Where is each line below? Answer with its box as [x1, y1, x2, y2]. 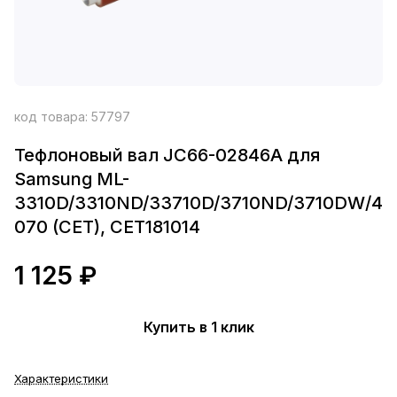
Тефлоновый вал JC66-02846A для [14, 144, 320, 166]
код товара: [14, 109, 91, 124]
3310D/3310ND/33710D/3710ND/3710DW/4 [14, 192, 383, 214]
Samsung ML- [14, 168, 129, 190]
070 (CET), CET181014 [14, 216, 200, 237]
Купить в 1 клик [143, 317, 254, 336]
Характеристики [14, 371, 108, 385]
